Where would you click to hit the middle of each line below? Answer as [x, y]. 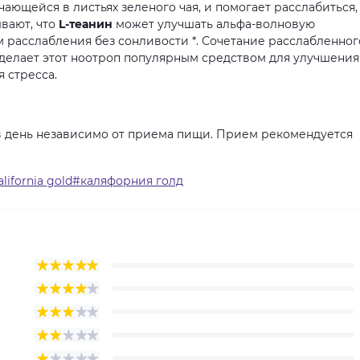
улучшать [185, 24]
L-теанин [86, 24]
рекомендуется [307, 134]
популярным [161, 58]
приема [151, 134]
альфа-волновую [266, 24]
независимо [72, 134]
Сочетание [233, 41]
